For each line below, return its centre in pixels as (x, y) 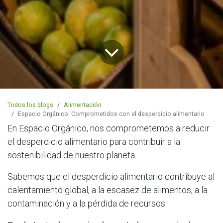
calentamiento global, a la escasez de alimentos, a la (108, 190)
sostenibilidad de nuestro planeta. (72, 155)
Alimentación (83, 105)
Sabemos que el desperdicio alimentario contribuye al (111, 177)
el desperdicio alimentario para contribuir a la (94, 142)
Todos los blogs (30, 105)
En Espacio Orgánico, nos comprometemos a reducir (109, 128)
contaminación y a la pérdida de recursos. (87, 204)
